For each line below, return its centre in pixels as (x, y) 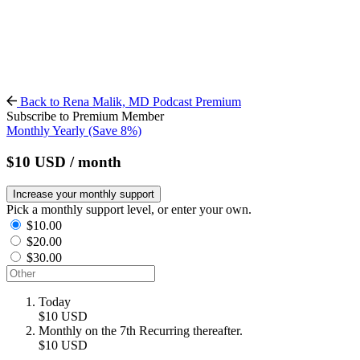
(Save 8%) (115, 131)
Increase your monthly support (84, 194)
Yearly (70, 131)
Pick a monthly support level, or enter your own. (129, 210)
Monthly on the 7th (87, 331)
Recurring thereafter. (191, 331)
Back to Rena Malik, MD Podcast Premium (129, 102)
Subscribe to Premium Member (85, 116)
